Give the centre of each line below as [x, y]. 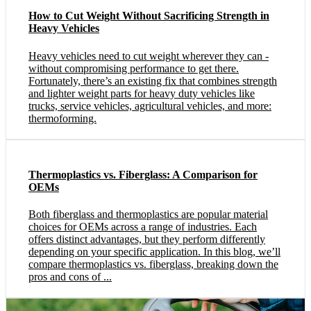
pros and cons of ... [70, 277]
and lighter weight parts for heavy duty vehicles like [142, 93]
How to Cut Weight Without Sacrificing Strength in [149, 16]
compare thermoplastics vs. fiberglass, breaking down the [153, 264]
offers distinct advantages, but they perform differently [147, 239]
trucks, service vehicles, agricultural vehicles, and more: [150, 106]
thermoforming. [62, 118]
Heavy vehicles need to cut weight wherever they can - [149, 56]
